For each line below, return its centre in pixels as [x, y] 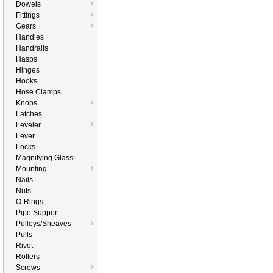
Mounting [31, 169]
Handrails [32, 48]
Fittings [28, 15]
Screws [28, 268]
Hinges [28, 70]
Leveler [28, 125]
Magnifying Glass [44, 158]
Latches [29, 114]
